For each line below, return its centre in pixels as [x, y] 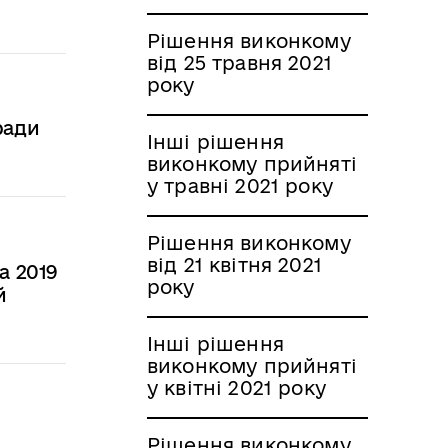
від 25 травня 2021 [239, 62]
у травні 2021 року [240, 185]
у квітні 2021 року [236, 387]
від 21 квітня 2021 [234, 264]
